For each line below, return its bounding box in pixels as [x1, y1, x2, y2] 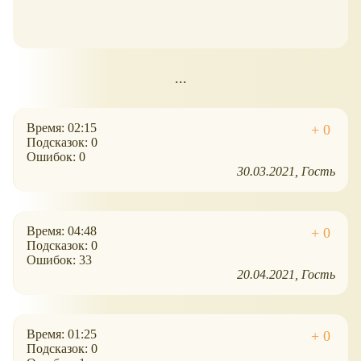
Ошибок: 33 [27, 253, 92, 268]
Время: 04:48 [27, 224, 97, 239]
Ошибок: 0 [27, 150, 85, 164]
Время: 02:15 [27, 121, 97, 135]
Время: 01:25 [27, 327, 97, 342]
